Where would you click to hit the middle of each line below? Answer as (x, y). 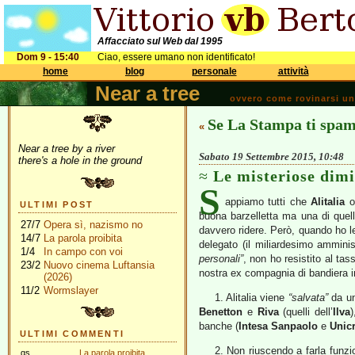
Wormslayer (71, 290)
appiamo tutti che (268, 202)
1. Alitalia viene (251, 298)
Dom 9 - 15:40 (48, 57)
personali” (221, 259)
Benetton (221, 312)
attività (293, 71)
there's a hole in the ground (80, 160)
